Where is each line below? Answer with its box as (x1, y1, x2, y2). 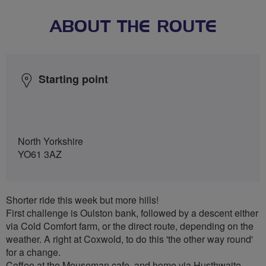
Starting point (39, 71, 108, 87)
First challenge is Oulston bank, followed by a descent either (6, 205, 258, 220)
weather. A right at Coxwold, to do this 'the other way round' (6, 232, 253, 246)
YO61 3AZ (18, 147, 62, 161)
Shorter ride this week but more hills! (6, 192, 159, 207)
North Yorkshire (18, 134, 83, 148)
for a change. (6, 245, 61, 259)
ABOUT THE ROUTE (49, 18, 217, 36)
